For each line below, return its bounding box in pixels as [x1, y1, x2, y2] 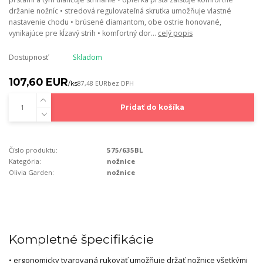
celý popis [158, 28, 193, 39]
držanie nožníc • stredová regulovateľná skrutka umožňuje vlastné [9, 6, 231, 16]
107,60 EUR [9, 76, 68, 89]
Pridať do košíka [120, 103, 185, 112]
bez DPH [107, 79, 134, 88]
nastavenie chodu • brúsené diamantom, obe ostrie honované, [9, 17, 221, 28]
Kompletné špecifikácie [9, 232, 154, 247]
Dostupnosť [9, 52, 48, 63]
